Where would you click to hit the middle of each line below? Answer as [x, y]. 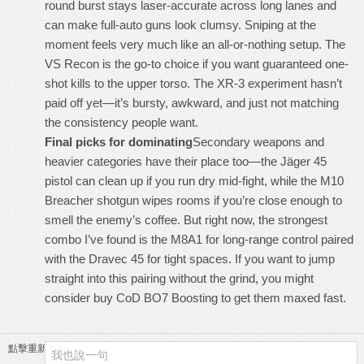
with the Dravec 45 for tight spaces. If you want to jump [190, 259]
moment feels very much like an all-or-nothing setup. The [195, 44]
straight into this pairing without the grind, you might [179, 278]
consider [69, 298]
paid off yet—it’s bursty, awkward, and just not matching [192, 103]
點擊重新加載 [37, 349]
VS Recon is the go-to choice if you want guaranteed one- [197, 64]
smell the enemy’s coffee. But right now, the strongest [186, 220]
